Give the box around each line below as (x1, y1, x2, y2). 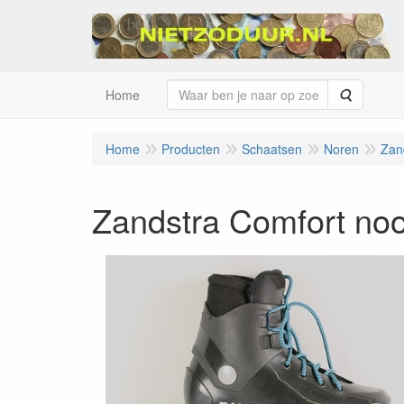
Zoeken (351, 85, 394, 103)
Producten (161, 140, 220, 158)
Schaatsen (242, 140, 302, 158)
